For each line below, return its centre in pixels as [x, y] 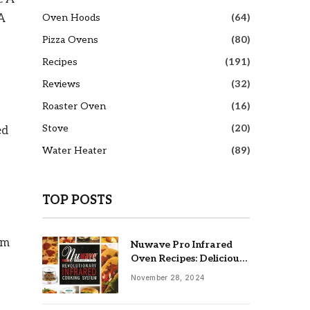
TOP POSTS [77, 200]
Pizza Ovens [70, 39]
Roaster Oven [74, 106]
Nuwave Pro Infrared [182, 244]
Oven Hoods [71, 17]
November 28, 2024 [168, 277]
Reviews [61, 84]
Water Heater [74, 150]
